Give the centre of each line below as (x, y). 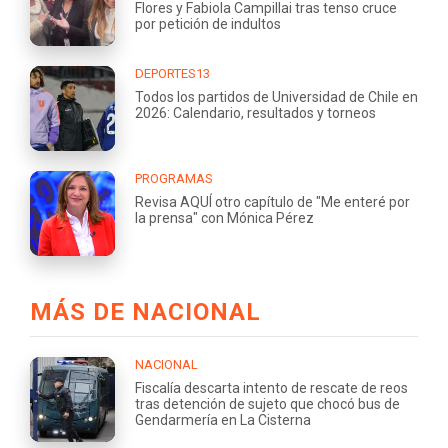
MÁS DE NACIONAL (145, 311)
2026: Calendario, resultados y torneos (255, 112)
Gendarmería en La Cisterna (223, 419)
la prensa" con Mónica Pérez (224, 217)
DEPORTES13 (172, 73)
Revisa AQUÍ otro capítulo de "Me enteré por (272, 201)
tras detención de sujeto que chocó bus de (267, 403)
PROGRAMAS (174, 178)
